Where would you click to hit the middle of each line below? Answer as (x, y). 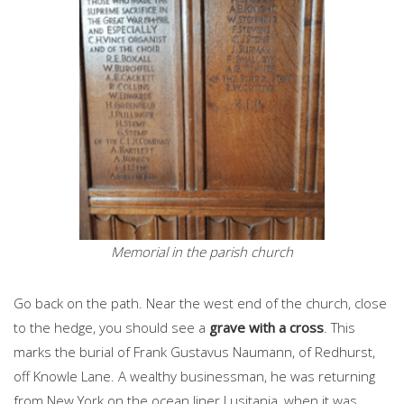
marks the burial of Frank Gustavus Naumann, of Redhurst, (194, 352)
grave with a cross (266, 328)
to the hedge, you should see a (111, 328)
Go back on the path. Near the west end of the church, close (200, 303)
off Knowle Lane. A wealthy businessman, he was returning (194, 376)
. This (340, 328)
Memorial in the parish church (202, 252)
